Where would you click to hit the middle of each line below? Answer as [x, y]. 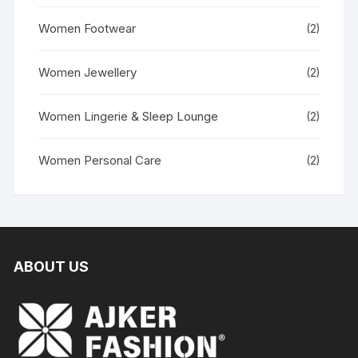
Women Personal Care [100, 160]
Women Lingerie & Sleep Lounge [129, 116]
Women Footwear [88, 28]
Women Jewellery [88, 72]
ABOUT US [52, 266]
